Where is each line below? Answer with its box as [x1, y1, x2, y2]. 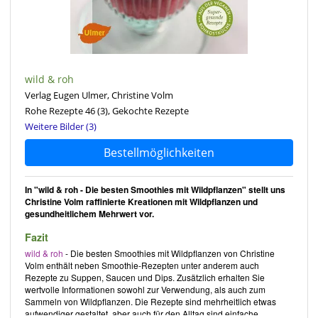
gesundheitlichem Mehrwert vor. [25, 207, 154, 220]
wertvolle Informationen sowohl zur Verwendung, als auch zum [25, 283, 265, 295]
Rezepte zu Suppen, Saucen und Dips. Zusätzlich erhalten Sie [25, 270, 265, 283]
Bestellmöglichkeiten [104, 144, 214, 160]
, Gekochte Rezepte [108, 104, 189, 117]
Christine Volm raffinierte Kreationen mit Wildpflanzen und [25, 194, 258, 208]
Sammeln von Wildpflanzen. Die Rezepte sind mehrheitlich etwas [25, 295, 276, 307]
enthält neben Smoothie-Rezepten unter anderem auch [46, 258, 259, 271]
